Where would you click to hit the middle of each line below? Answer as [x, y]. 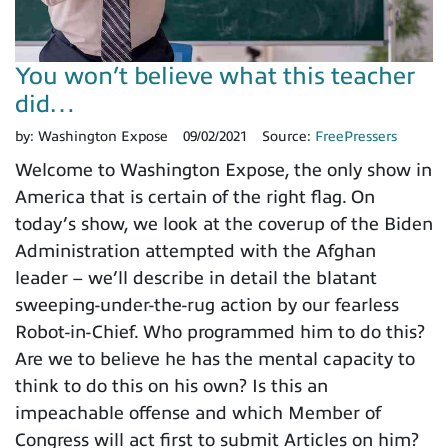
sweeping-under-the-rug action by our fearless [207, 305]
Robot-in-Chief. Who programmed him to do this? [220, 332]
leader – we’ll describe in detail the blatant [196, 278]
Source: [288, 137]
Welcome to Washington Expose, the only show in [223, 170]
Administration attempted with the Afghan [195, 251]
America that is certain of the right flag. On [195, 197]
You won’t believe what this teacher [215, 76]
